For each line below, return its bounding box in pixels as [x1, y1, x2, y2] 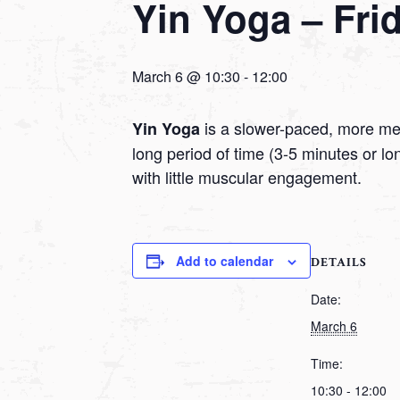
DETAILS [311, 254, 367, 271]
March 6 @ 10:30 [132, 66, 240, 87]
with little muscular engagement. [132, 165, 362, 189]
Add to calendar [176, 252, 273, 271]
